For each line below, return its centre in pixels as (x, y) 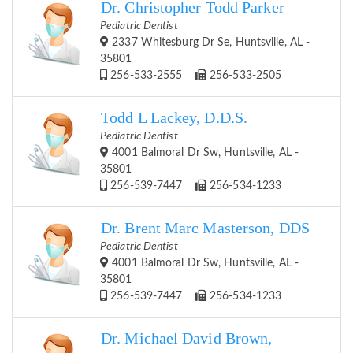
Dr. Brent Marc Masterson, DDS (205, 229)
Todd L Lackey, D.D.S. (175, 118)
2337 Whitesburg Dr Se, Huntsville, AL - (210, 43)
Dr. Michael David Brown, (187, 339)
